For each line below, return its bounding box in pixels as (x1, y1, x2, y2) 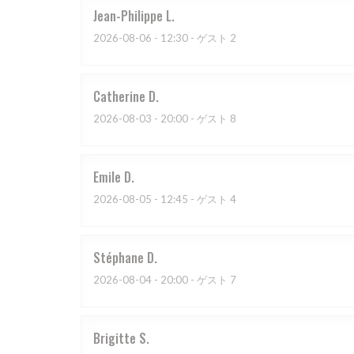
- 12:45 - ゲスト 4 (152, 193, 236, 206)
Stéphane (93, 248, 144, 268)
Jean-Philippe (93, 6, 163, 26)
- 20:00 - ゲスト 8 (152, 112, 236, 126)
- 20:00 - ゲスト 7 (152, 273, 236, 287)
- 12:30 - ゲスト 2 (152, 32, 236, 45)
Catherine (93, 87, 145, 107)
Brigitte (93, 329, 136, 348)
